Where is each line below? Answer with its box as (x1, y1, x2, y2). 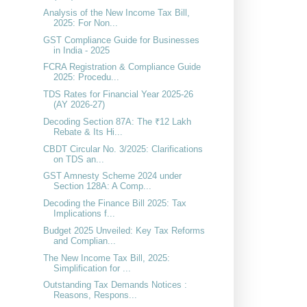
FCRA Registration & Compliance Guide (43, 62, 201, 73)
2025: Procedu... (53, 72, 120, 83)
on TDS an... (53, 153, 105, 164)
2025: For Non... (53, 17, 119, 28)
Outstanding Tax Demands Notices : (43, 280, 188, 291)
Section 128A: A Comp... (53, 181, 152, 192)
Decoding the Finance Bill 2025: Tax (43, 198, 187, 209)
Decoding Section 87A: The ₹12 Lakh (43, 116, 192, 127)
